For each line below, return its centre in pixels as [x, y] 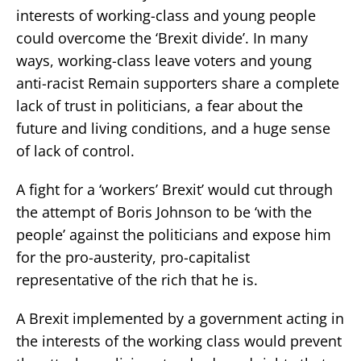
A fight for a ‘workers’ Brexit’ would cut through [174, 190]
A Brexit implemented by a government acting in [180, 319]
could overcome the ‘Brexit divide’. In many [162, 38]
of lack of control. [75, 151]
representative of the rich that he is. [137, 280]
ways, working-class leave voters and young [164, 61]
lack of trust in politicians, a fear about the [160, 106]
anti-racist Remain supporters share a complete [178, 83]
